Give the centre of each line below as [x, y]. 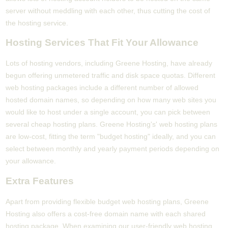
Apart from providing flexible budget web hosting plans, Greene [107, 201]
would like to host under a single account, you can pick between [108, 112]
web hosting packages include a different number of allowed [102, 88]
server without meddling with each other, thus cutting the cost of [108, 10]
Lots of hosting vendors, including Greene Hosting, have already [109, 63]
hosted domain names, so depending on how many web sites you [111, 100]
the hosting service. [37, 23]
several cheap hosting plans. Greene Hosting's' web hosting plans [112, 124]
